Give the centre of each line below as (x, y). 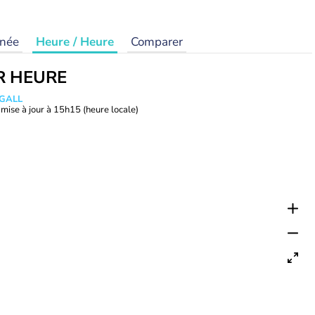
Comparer (157, 42)
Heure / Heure (75, 42)
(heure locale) (111, 110)
